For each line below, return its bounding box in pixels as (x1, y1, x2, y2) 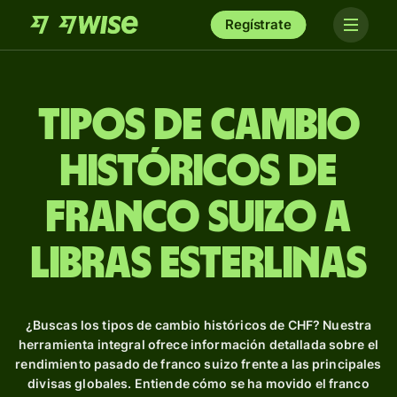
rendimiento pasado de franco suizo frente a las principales (15, 356, 382, 371)
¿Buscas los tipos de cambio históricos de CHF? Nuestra (25, 317, 372, 332)
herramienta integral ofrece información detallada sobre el (18, 337, 379, 352)
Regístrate (225, 16, 292, 33)
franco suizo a (46, 196, 351, 240)
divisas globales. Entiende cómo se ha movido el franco (27, 376, 370, 391)
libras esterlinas (30, 242, 367, 286)
